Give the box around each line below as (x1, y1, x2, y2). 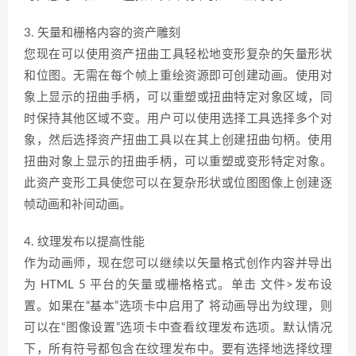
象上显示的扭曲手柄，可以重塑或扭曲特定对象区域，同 (24, 91, 332, 103)
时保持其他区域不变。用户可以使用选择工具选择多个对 (24, 113, 332, 125)
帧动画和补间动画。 (24, 199, 131, 211)
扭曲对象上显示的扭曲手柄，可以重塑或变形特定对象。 (24, 156, 332, 168)
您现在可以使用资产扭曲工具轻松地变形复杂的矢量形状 (24, 48, 332, 60)
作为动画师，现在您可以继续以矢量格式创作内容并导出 (24, 257, 332, 269)
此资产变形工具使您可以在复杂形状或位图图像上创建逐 (24, 177, 332, 189)
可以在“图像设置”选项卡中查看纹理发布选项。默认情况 (24, 322, 332, 334)
